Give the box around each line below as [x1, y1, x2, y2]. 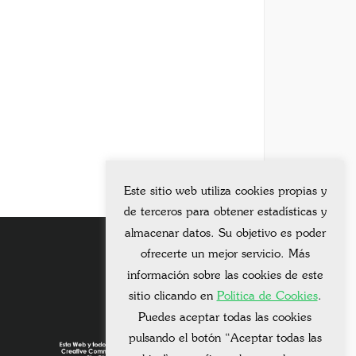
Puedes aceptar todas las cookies [138, 311, 311, 323]
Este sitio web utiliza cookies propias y [123, 184, 327, 197]
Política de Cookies [216, 290, 318, 303]
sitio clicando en [128, 290, 217, 303]
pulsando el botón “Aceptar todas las [128, 332, 322, 345]
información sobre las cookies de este [126, 269, 323, 281]
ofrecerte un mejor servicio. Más [140, 248, 310, 261]
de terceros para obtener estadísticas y [123, 206, 327, 219]
